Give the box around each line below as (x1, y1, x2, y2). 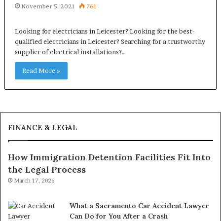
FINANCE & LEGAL (8, 123, 77, 132)
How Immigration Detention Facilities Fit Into (8, 151, 211, 163)
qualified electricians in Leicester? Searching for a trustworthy (14, 37, 205, 45)
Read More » (22, 67, 60, 74)
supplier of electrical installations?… (14, 48, 126, 56)
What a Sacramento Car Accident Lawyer (70, 201, 209, 210)
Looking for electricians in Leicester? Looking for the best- (14, 27, 194, 35)
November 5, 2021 (21, 2, 75, 10)
